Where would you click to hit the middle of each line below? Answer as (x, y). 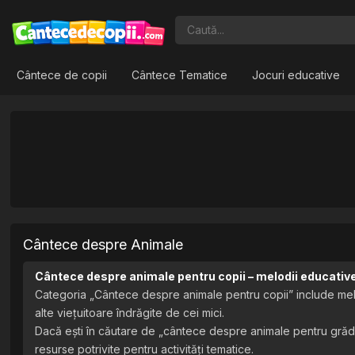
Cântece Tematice (180, 75)
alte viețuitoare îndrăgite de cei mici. (130, 313)
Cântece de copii (62, 75)
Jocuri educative (296, 75)
